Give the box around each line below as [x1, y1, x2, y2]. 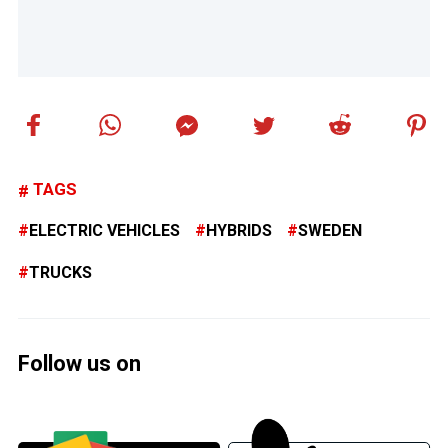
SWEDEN [298, 221, 362, 241]
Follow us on [18, 351, 141, 377]
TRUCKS [29, 263, 92, 283]
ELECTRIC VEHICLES [29, 221, 180, 241]
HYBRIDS [206, 221, 272, 241]
